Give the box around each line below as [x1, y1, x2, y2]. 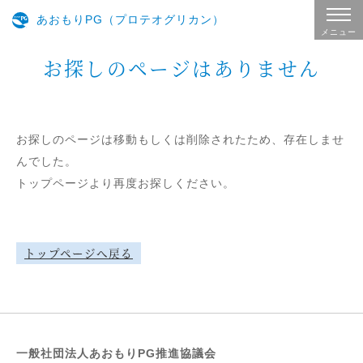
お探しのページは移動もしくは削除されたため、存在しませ [16, 134, 344, 147]
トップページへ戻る [24, 245, 133, 262]
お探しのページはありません [42, 54, 321, 83]
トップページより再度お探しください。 [16, 177, 235, 190]
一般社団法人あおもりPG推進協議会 [16, 348, 216, 361]
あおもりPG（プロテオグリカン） [36, 14, 224, 26]
